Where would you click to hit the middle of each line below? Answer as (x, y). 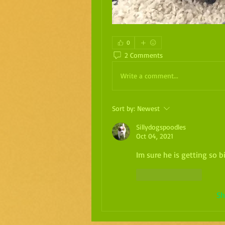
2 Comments (144, 55)
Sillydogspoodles (161, 127)
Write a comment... (149, 76)
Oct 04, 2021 (155, 136)
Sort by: (124, 108)
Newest (148, 108)
